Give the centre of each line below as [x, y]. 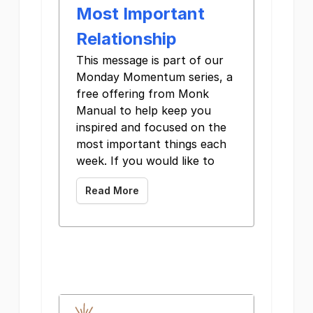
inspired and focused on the [151, 128]
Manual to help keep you [144, 111]
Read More [112, 191]
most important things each [151, 144]
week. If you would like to [145, 161]
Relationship [126, 39]
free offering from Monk [143, 94]
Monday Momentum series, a [154, 77]
